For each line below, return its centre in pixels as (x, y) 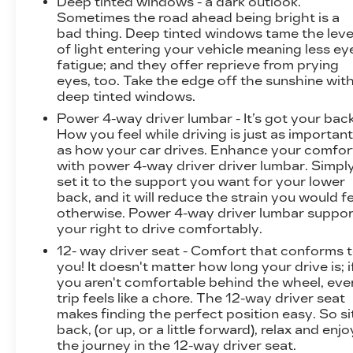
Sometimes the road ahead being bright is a (199, 17)
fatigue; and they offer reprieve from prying (198, 65)
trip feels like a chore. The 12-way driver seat (201, 298)
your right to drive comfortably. (160, 229)
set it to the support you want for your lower (201, 181)
